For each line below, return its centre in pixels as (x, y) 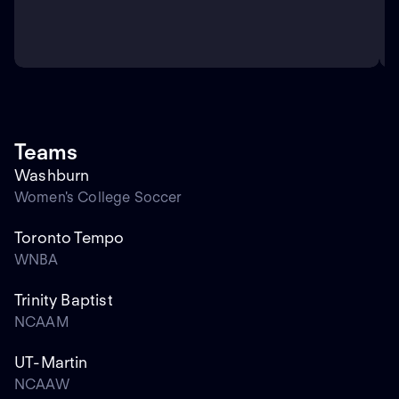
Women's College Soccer (98, 198)
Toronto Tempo (69, 238)
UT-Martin (51, 362)
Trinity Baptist (64, 300)
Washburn (52, 175)
